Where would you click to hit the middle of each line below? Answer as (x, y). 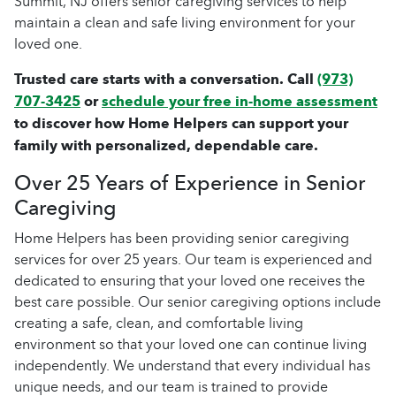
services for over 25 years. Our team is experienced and (193, 259)
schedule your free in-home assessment (240, 102)
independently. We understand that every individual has (192, 366)
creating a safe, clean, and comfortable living (159, 323)
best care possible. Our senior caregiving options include (198, 302)
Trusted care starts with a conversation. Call (166, 80)
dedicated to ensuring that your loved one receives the (190, 281)
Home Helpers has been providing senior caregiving (182, 238)
